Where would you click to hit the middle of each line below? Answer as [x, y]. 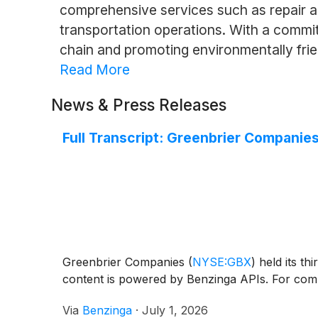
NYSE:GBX [222, 262]
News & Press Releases [139, 104]
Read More [94, 69]
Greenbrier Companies [125, 262]
